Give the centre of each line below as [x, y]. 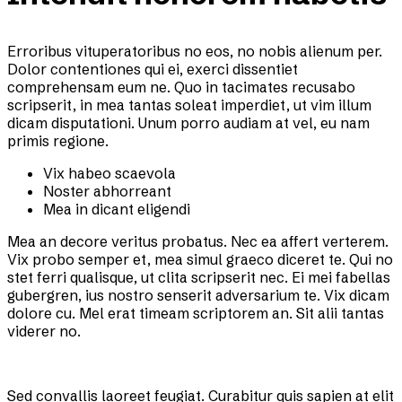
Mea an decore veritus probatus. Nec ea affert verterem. [198, 242]
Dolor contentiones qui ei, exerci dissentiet [153, 70]
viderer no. [44, 332]
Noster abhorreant [107, 192]
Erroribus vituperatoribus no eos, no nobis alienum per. [195, 52]
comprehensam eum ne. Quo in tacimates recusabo [181, 87]
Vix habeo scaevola [109, 174]
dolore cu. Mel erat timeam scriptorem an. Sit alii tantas [196, 314]
